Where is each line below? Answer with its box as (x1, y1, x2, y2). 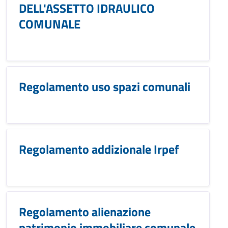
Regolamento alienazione (19, 203, 151, 221)
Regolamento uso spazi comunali (19, 77, 190, 96)
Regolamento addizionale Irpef (19, 140, 179, 158)
